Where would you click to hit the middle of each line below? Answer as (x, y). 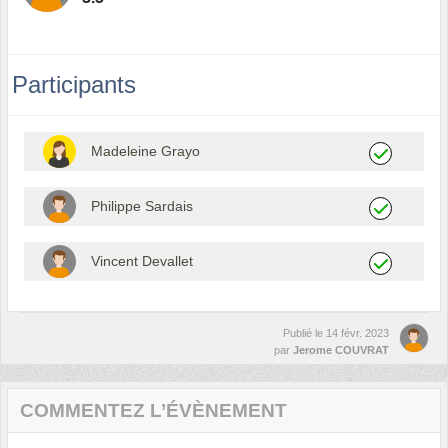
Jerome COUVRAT (341, 349)
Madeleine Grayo (145, 150)
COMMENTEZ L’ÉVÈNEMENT (153, 410)
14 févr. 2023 (357, 332)
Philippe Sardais (141, 205)
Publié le (304, 332)
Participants (74, 84)
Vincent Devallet (141, 260)
